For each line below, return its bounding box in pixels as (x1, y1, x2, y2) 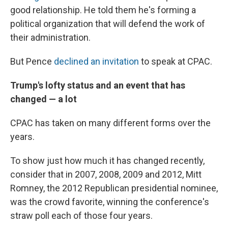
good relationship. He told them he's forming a (10, 4, 196, 15)
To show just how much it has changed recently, (10, 155, 205, 166)
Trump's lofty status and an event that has (10, 79, 185, 91)
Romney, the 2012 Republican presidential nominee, (10, 182, 218, 193)
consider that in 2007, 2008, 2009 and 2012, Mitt (10, 168, 202, 180)
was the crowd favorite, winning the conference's (10, 196, 209, 207)
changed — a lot (10, 93, 77, 104)
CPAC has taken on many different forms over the (10, 117, 211, 128)
